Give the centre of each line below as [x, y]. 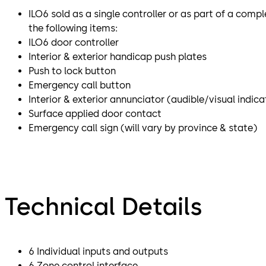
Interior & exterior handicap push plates [118, 57]
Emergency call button [80, 85]
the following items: [73, 28]
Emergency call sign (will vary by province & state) [143, 128]
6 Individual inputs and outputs [98, 252]
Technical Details [104, 207]
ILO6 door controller [74, 43]
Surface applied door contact [95, 114]
